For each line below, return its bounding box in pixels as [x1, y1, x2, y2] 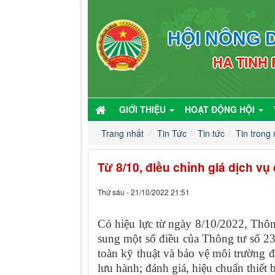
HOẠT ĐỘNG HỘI [185, 103, 257, 115]
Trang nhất [101, 127, 144, 139]
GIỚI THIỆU [119, 103, 168, 115]
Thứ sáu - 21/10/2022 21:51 [98, 187, 190, 197]
